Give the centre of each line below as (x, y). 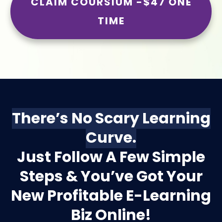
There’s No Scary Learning (111, 119)
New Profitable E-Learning (111, 196)
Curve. (111, 138)
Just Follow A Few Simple (111, 157)
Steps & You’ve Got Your (111, 177)
